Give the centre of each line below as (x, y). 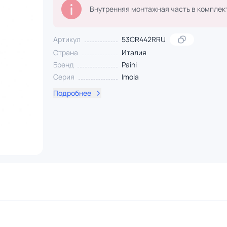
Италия (134, 52)
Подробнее (72, 93)
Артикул (67, 39)
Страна (65, 52)
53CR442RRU (143, 39)
